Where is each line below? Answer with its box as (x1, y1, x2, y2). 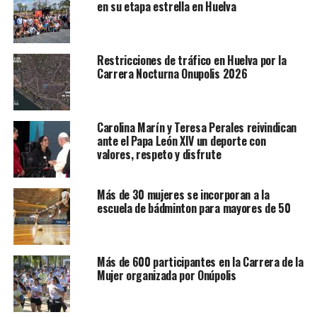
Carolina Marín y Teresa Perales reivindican (96, 118, 297, 136)
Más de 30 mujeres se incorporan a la (96, 185, 270, 203)
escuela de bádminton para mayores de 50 (96, 199, 291, 217)
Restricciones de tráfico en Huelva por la (96, 51, 287, 69)
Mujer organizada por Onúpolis (96, 266, 236, 284)
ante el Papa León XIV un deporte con (96, 132, 266, 149)
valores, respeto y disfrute (96, 145, 221, 163)
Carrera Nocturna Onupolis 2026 (96, 64, 248, 82)
